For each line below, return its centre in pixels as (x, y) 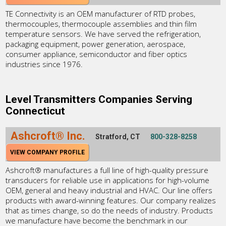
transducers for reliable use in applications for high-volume (108, 180)
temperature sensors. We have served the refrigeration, (103, 34)
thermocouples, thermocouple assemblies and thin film (101, 23)
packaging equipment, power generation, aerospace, (96, 44)
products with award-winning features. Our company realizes (111, 200)
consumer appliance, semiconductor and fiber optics (97, 54)
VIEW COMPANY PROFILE (48, 152)
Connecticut (36, 111)
